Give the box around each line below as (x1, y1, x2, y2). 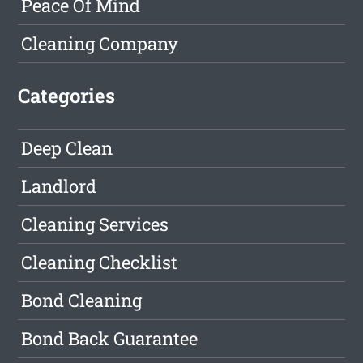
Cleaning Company (21, 32, 179, 56)
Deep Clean (21, 136, 113, 160)
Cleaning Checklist (21, 250, 178, 275)
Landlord (21, 174, 97, 199)
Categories (18, 83, 116, 109)
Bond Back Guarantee (21, 327, 199, 351)
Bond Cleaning (21, 288, 143, 313)
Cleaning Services (21, 212, 169, 237)
